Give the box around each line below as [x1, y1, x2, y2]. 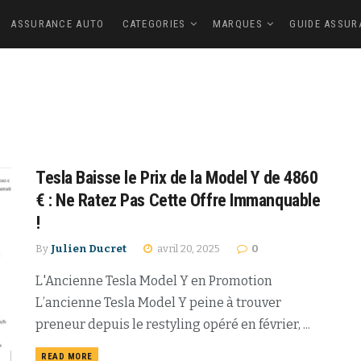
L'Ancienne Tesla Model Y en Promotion [35, 273, 272, 288]
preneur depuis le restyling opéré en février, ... [35, 317, 310, 332]
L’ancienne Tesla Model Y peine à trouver [35, 295, 281, 310]
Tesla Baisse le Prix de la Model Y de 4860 [35, 168, 318, 188]
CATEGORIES [122, 18, 186, 30]
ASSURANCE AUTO [10, 18, 105, 30]
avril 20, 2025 [155, 243, 220, 255]
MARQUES [212, 18, 263, 30]
